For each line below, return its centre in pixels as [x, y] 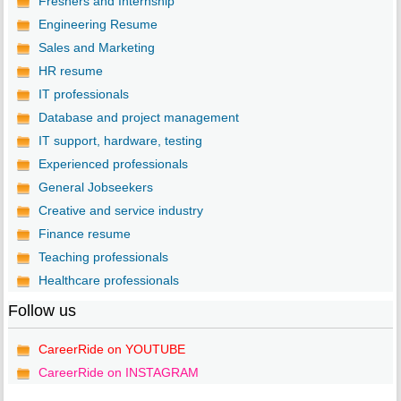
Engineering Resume [98, 25]
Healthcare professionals [108, 281]
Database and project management [138, 118]
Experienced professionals [113, 164]
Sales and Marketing [96, 48]
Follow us [42, 311]
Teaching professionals [103, 257]
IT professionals [83, 94]
